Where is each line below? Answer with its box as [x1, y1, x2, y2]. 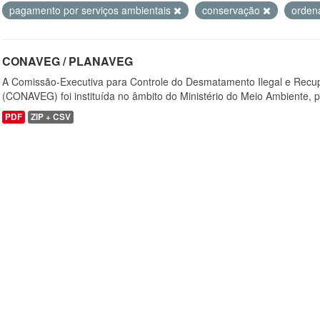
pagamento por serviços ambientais [9, 3, 174, 17]
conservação [202, 3, 263, 17]
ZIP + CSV [31, 111, 71, 123]
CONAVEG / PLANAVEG [2, 53, 133, 69]
